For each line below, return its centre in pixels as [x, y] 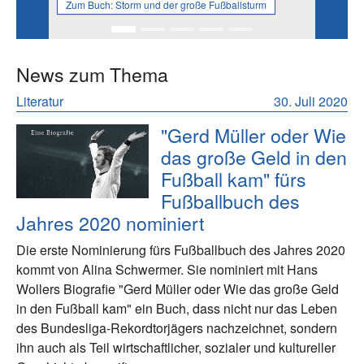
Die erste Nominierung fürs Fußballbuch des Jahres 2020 [181, 249]
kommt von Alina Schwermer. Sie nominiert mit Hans [167, 269]
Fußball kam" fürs [234, 178]
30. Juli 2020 [311, 101]
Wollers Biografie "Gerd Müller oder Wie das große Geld [178, 288]
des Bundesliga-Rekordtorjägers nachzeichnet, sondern [177, 327]
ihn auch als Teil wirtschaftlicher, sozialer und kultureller [176, 347]
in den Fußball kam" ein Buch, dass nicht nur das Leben [177, 308]
